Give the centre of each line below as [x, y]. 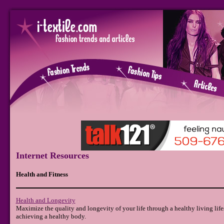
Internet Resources [52, 155]
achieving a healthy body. [51, 216]
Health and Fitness [42, 174]
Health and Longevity [45, 200]
